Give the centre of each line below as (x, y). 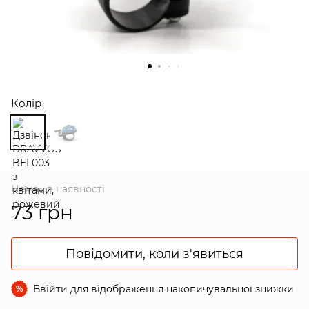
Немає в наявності (58, 189)
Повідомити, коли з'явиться (154, 253)
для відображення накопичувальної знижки (181, 289)
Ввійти (50, 289)
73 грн (42, 212)
